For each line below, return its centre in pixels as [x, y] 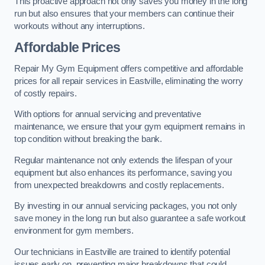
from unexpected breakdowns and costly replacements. [119, 185]
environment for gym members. [74, 231]
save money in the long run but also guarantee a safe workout [130, 219]
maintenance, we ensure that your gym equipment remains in [130, 127]
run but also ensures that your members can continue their [124, 13]
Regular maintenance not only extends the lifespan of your [123, 160]
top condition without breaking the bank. [88, 139]
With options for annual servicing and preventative [108, 114]
